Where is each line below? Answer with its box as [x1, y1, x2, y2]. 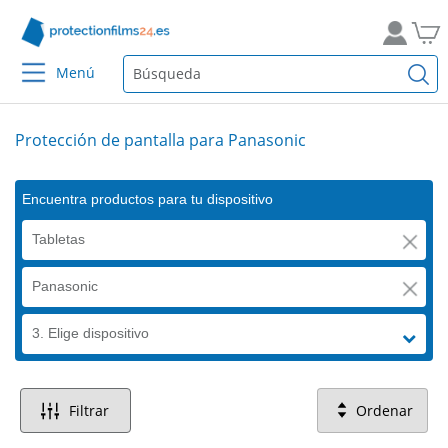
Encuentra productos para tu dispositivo [22, 191, 273, 207]
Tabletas [32, 231, 85, 247]
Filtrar [69, 401, 110, 420]
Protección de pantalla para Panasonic [15, 129, 306, 151]
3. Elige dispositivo [32, 325, 149, 341]
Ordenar [355, 401, 413, 420]
